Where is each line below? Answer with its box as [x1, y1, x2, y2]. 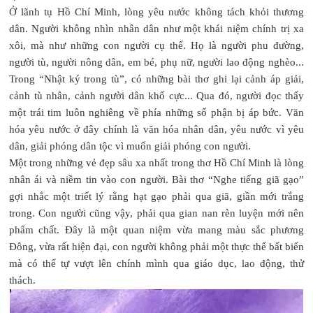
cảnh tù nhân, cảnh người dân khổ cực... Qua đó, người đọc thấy [9, 89, 304, 101]
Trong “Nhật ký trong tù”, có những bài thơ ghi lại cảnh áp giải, [9, 73, 304, 85]
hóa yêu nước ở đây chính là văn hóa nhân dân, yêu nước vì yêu [9, 123, 304, 135]
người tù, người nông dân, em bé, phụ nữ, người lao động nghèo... [9, 56, 304, 68]
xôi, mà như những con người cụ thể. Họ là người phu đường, [9, 39, 304, 51]
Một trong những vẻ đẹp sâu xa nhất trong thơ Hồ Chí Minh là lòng [9, 156, 304, 168]
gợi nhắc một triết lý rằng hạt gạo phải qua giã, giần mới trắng [9, 190, 304, 202]
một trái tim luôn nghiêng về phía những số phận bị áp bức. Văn [9, 106, 304, 118]
